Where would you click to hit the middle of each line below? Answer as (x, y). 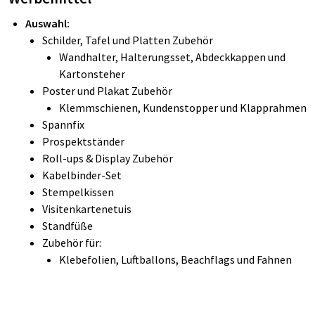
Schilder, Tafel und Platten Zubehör (128, 40)
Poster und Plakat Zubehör (107, 90)
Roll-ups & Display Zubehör (108, 158)
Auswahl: (47, 23)
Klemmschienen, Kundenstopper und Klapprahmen (183, 107)
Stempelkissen (78, 192)
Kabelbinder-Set (82, 175)
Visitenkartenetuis (87, 208)
